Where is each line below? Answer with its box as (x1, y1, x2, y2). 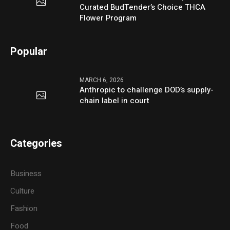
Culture (10, 185, 35, 197)
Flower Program (80, 12, 137, 24)
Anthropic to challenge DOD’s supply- (80, 84, 214, 96)
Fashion (10, 203, 38, 215)
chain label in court (80, 95, 150, 107)
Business (10, 168, 42, 180)
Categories (10, 136, 63, 151)
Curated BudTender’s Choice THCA (80, 2, 206, 13)
